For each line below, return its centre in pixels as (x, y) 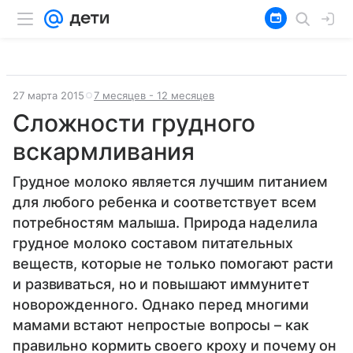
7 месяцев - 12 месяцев (154, 95)
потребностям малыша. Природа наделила (165, 223)
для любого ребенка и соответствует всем (165, 202)
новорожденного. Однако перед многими (161, 305)
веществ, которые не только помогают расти (173, 264)
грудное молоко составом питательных (153, 243)
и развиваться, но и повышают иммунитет (161, 284)
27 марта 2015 (48, 95)
